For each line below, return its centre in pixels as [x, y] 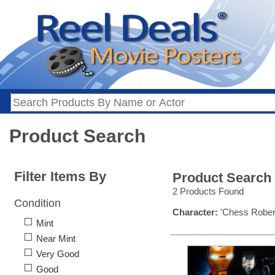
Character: [195, 212]
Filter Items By [60, 177]
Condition [37, 203]
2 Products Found [208, 192]
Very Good [58, 254]
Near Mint [56, 239]
